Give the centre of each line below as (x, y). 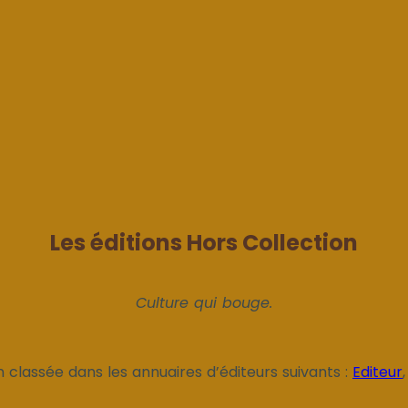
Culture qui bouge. (204, 302)
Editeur (377, 372)
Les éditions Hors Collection (204, 242)
